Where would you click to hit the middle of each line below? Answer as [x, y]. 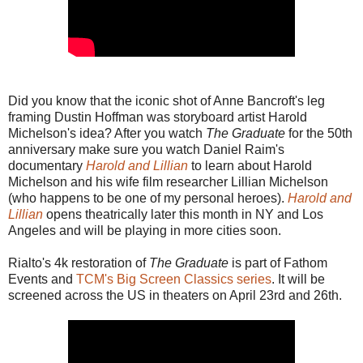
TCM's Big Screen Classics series [174, 280]
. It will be [298, 280]
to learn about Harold [252, 166]
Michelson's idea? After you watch [107, 134]
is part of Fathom [278, 263]
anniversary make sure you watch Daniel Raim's [146, 150]
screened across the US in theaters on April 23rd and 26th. [175, 296]
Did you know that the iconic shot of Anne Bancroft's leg [167, 101]
